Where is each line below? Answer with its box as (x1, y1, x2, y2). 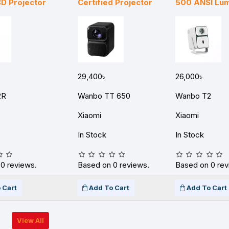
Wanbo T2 (175, 91, 211, 101)
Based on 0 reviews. (78, 160, 149, 170)
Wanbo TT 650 (78, 91, 130, 101)
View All (16, 216, 44, 224)
